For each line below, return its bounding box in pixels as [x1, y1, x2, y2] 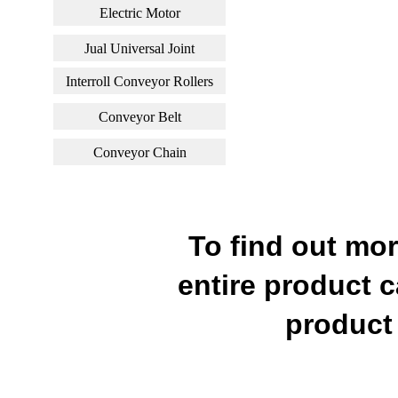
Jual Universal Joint [84, 40, 195, 56]
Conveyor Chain [92, 144, 187, 160]
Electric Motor [99, 4, 180, 20]
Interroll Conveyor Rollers [66, 73, 213, 89]
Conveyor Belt [98, 108, 181, 124]
